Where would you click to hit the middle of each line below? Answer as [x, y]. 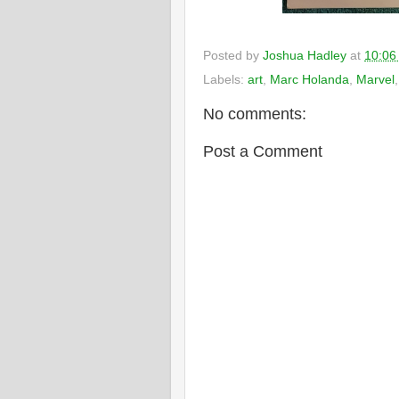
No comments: [255, 114]
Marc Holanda [309, 80]
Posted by [233, 55]
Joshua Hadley [305, 55]
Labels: [225, 80]
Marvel [375, 80]
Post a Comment [263, 151]
